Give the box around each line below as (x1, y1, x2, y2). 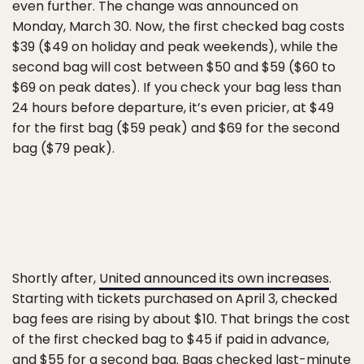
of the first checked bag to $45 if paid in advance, (12, 330, 329, 349)
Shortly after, (12, 269, 99, 288)
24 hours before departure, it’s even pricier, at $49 (12, 98, 334, 117)
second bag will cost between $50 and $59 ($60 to (12, 58, 336, 76)
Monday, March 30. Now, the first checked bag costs (12, 17, 344, 36)
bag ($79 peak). (12, 139, 115, 158)
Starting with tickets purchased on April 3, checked (12, 289, 337, 308)
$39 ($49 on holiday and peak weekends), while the (12, 37, 338, 56)
